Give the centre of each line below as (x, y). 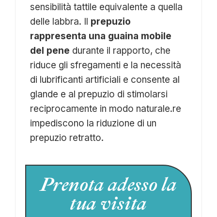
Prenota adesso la (108, 185)
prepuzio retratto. (67, 138)
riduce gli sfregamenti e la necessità (106, 65)
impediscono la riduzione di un (93, 124)
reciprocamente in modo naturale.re (106, 109)
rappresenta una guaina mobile (101, 36)
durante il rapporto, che (120, 51)
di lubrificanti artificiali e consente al (105, 80)
